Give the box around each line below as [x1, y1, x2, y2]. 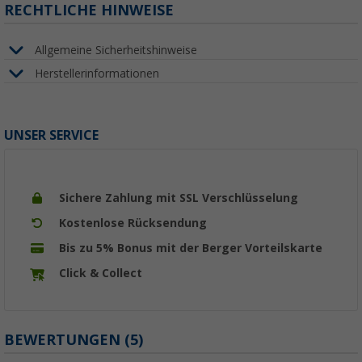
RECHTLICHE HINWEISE [4, 2, 174, 19]
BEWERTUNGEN [4, 331, 124, 349]
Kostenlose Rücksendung [59, 217, 207, 230]
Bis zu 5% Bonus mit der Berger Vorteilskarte [59, 242, 322, 255]
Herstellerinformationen [35, 66, 159, 80]
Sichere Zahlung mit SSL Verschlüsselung [59, 192, 298, 205]
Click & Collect [59, 267, 142, 280]
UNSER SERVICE [4, 128, 99, 144]
